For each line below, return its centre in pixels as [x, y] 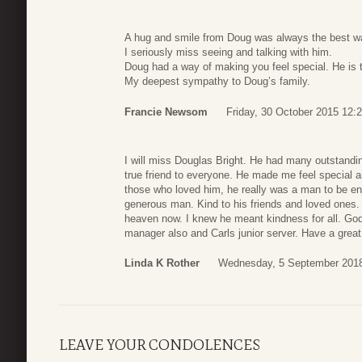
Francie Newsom [166, 112]
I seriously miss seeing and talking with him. [228, 53]
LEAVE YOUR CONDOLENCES [160, 345]
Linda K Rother [162, 263]
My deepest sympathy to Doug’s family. [217, 82]
